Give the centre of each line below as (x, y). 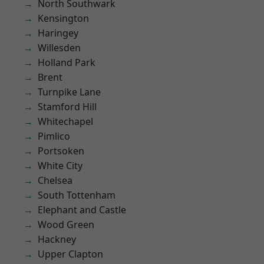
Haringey (58, 33)
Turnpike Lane (69, 92)
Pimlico (54, 136)
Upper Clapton (70, 254)
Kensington (63, 18)
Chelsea (55, 180)
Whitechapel (65, 121)
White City (60, 166)
